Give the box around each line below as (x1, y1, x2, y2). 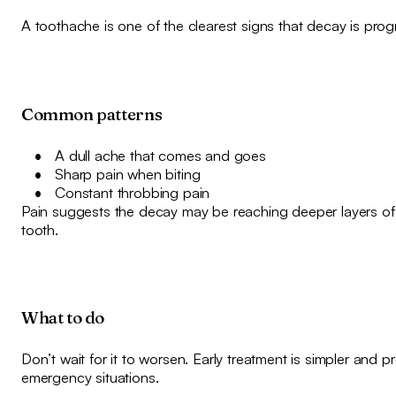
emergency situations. (20, 367, 159, 386)
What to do (20, 306, 105, 328)
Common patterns (20, 103, 163, 125)
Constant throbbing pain (55, 182, 210, 202)
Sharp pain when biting (55, 164, 201, 183)
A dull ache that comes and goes (55, 145, 266, 164)
